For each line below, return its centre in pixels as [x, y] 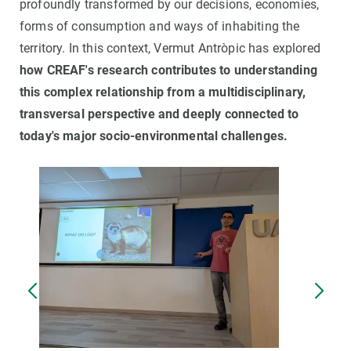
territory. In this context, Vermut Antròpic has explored [170, 49]
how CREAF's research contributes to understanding [168, 71]
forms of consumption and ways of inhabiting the [160, 27]
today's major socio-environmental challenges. [154, 136]
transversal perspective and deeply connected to [159, 114]
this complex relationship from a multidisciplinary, [163, 92]
